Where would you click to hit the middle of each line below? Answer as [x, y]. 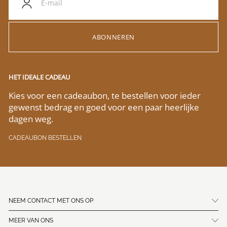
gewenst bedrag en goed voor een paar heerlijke [104, 107]
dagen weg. [31, 119]
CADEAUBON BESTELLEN [45, 138]
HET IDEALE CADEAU [39, 77]
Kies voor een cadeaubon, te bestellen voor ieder [105, 96]
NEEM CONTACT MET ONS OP [51, 201]
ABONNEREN [113, 37]
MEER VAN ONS [31, 220]
